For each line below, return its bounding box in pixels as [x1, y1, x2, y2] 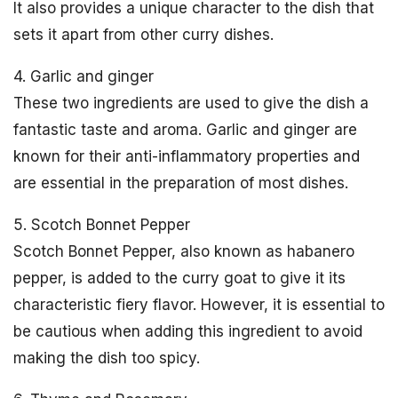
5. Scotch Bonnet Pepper [13, 216, 190, 235]
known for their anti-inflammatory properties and [13, 147, 360, 166]
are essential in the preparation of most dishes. [13, 174, 348, 193]
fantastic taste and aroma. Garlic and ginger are [13, 121, 357, 139]
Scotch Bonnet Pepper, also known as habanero [13, 243, 354, 261]
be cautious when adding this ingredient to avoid [13, 322, 362, 341]
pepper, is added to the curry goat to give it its [13, 269, 346, 288]
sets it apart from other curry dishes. [13, 26, 274, 44]
